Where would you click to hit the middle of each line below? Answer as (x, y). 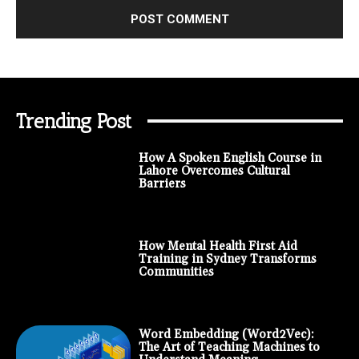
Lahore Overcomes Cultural (214, 171)
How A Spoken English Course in (230, 158)
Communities (176, 272)
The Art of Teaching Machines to (229, 347)
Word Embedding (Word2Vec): (226, 334)
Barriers (162, 184)
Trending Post (74, 121)
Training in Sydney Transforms (227, 259)
